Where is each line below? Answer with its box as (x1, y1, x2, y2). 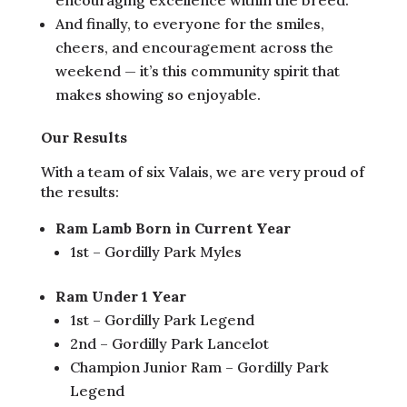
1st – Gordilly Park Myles (69, 242, 242, 261)
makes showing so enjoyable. (55, 84, 261, 104)
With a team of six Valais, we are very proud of (40, 162, 364, 181)
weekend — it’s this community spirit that (55, 61, 340, 80)
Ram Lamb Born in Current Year (55, 218, 291, 237)
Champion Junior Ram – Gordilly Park (69, 357, 329, 376)
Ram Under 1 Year (55, 286, 186, 305)
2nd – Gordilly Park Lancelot (69, 333, 269, 352)
